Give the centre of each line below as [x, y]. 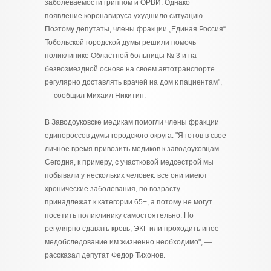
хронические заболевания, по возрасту [113, 189]
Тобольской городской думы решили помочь [120, 42]
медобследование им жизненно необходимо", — [128, 242]
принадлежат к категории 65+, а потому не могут [129, 202]
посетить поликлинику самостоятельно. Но [119, 215]
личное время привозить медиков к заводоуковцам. [133, 149]
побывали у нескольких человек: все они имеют [126, 175]
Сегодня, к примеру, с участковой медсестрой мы [129, 162]
